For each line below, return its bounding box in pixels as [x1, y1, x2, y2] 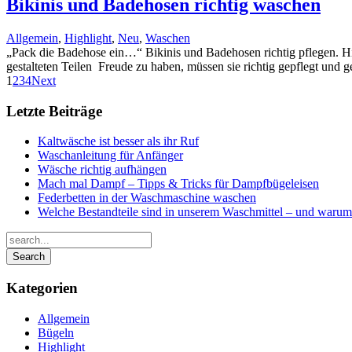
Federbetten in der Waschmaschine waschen [38, 191, 256, 205]
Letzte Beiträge [6, 102, 102, 119]
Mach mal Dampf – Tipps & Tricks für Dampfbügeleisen [38, 177, 319, 191]
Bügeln [38, 325, 74, 339]
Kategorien [6, 280, 78, 297]
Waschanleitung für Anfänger [38, 148, 183, 163]
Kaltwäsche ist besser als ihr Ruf [38, 134, 199, 148]
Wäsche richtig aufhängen [38, 163, 167, 177]
